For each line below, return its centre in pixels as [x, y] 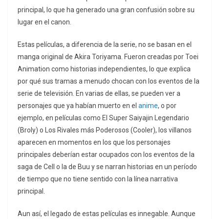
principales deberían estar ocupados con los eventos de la [106, 155]
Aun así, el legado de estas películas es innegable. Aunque [107, 214]
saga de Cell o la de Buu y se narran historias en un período [107, 167]
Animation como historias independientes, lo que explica [104, 69]
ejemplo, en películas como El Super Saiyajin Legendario [103, 118]
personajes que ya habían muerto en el [78, 106]
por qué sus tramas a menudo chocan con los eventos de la [109, 81]
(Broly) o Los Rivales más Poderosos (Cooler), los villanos [105, 130]
